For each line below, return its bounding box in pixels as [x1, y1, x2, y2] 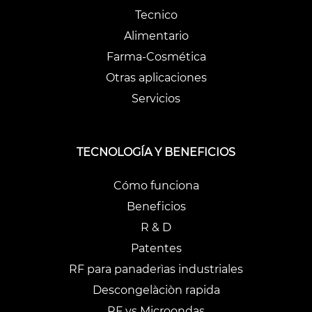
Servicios [132, 91, 180, 105]
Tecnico [134, 8, 178, 22]
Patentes [130, 241, 182, 255]
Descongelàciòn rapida [92, 283, 220, 297]
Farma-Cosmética [106, 49, 206, 63]
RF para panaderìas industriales [69, 262, 243, 276]
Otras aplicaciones [105, 70, 207, 84]
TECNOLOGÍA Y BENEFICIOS [77, 146, 235, 159]
